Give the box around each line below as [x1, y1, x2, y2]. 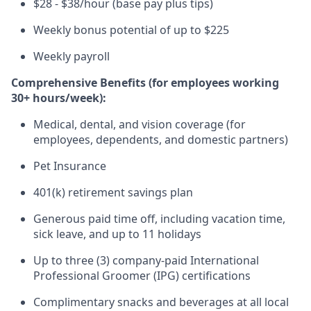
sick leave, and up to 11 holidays [33, 226, 201, 242]
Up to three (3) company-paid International [33, 252, 259, 268]
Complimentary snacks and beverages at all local [33, 294, 289, 310]
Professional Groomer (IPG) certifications [33, 267, 251, 283]
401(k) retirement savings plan [33, 184, 193, 200]
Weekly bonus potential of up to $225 [33, 22, 229, 37]
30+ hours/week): [11, 90, 106, 106]
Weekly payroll [33, 48, 110, 64]
